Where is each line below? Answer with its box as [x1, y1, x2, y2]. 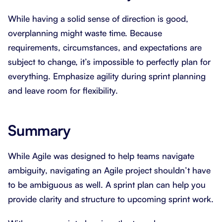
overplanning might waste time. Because [8, 27, 162, 38]
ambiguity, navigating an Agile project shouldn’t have [8, 165, 211, 175]
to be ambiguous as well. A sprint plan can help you [8, 179, 206, 190]
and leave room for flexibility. [8, 85, 118, 96]
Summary [8, 120, 71, 139]
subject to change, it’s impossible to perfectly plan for [8, 56, 211, 67]
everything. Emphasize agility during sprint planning [8, 70, 206, 81]
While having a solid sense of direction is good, [8, 13, 188, 24]
